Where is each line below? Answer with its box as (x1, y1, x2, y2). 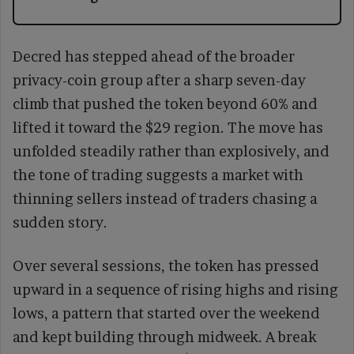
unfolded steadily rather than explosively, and (13, 142, 330, 160)
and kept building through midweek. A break (13, 328, 317, 345)
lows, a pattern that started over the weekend (13, 304, 320, 322)
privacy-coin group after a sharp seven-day (13, 71, 306, 88)
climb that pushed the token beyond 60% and (13, 95, 318, 112)
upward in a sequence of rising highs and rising (13, 281, 338, 298)
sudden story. (13, 213, 107, 231)
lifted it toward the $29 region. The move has (13, 119, 323, 136)
